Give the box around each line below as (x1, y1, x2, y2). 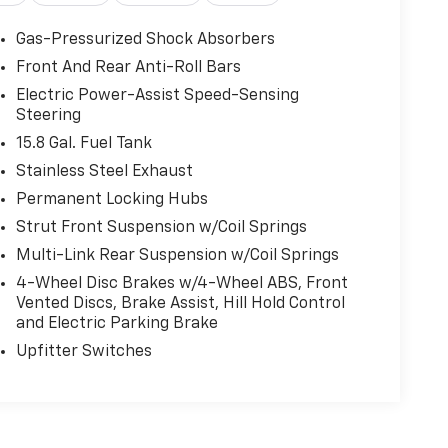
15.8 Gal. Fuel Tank (15, 135, 152, 152)
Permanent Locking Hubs (15, 191, 208, 208)
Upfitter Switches (15, 343, 152, 360)
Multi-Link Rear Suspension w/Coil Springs (15, 247, 339, 264)
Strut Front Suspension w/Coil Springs (15, 219, 307, 236)
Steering (15, 107, 81, 124)
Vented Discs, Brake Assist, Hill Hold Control (15, 295, 345, 312)
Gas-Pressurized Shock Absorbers (15, 31, 275, 48)
